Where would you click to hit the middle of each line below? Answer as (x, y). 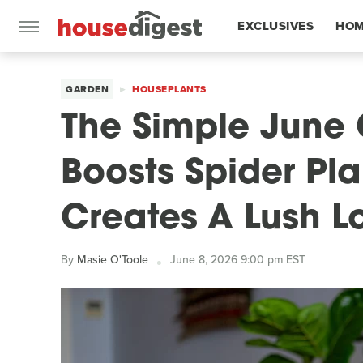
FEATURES (269, 78)
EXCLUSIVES (275, 26)
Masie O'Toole (113, 260)
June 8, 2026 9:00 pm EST (238, 260)
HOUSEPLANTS (169, 89)
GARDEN (87, 89)
